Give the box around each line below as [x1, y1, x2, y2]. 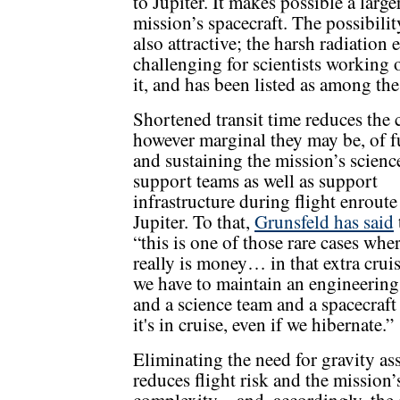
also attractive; [133, 30, 246, 56]
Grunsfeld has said [254, 209, 394, 235]
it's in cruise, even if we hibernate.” [133, 312, 394, 337]
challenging [133, 51, 222, 77]
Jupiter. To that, [133, 209, 254, 235]
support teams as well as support [133, 168, 378, 194]
